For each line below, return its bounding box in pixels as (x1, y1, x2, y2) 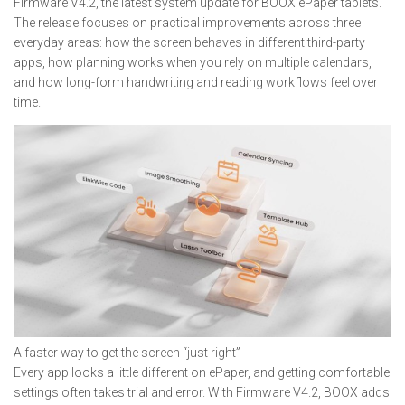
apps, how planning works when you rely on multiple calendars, (14, 55, 372, 70)
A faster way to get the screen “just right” (14, 345, 240, 361)
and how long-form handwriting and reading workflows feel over (14, 75, 378, 89)
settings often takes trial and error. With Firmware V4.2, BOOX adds (14, 385, 390, 400)
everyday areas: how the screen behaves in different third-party (14, 35, 365, 50)
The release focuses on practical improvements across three (14, 15, 361, 30)
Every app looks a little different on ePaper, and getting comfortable (14, 365, 390, 381)
